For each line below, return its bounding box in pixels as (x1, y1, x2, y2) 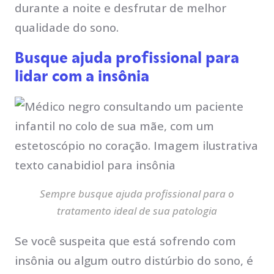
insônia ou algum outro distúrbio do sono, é (14, 253, 253, 269)
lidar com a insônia (14, 67, 149, 86)
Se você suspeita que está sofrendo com (14, 233, 236, 250)
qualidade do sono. (14, 19, 119, 35)
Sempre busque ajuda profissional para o (40, 187, 234, 201)
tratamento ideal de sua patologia (57, 204, 217, 218)
